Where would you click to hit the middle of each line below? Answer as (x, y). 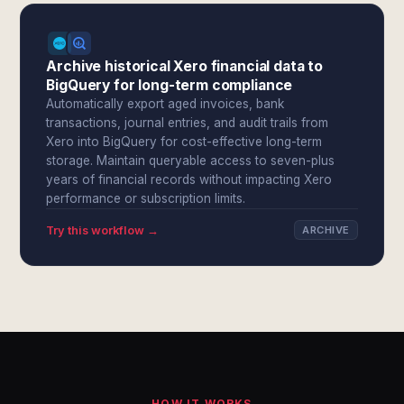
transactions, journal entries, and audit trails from (188, 123)
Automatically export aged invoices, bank (165, 104)
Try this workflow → (103, 230)
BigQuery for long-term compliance (170, 85)
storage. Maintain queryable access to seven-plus (191, 161)
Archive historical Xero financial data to (184, 66)
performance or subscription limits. (146, 198)
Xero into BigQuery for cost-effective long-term (184, 142)
